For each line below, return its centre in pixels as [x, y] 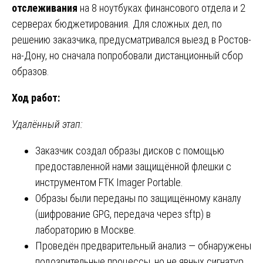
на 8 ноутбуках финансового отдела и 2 [161, 8]
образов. [31, 71]
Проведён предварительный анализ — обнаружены [143, 245]
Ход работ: [36, 97]
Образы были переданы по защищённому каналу [138, 198]
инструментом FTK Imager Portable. [109, 182]
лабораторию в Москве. [86, 230]
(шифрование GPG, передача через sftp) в [123, 214]
